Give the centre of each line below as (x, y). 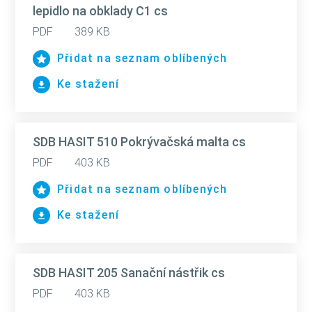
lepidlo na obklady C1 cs (100, 11)
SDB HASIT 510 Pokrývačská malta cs (139, 142)
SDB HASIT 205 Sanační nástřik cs (129, 273)
